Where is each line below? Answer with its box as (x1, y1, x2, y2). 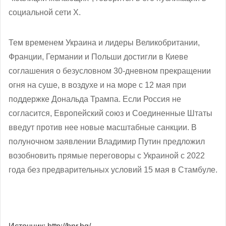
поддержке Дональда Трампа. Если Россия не (9, 94, 181, 103)
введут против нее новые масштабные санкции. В (9, 123, 197, 132)
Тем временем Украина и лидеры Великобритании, (9, 38, 200, 47)
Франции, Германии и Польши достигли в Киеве (9, 52, 188, 61)
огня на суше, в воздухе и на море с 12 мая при (9, 80, 186, 89)
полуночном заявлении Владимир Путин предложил (9, 137, 205, 146)
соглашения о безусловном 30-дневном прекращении (9, 66, 211, 75)
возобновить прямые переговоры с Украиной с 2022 (9, 151, 205, 160)
